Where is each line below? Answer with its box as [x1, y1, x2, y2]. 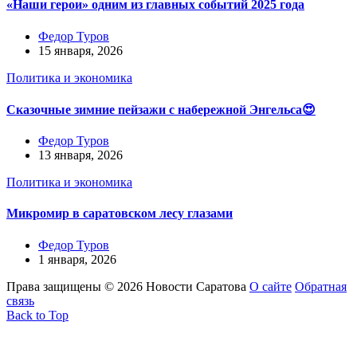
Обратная [295, 279, 347, 293]
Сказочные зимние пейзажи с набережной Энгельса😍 [6, 102, 316, 116]
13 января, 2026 [38, 148, 123, 163]
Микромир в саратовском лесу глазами [6, 206, 233, 221]
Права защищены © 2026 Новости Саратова [6, 279, 249, 293]
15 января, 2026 [38, 43, 123, 57]
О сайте [249, 279, 292, 293]
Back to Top [6, 308, 69, 322]
